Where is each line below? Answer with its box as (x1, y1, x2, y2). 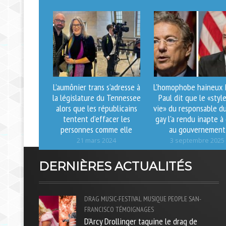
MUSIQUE (143, 194, 166, 203)
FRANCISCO (84, 204, 114, 214)
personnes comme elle (61, 123, 132, 135)
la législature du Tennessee (52, 91, 141, 103)
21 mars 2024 (77, 136, 116, 145)
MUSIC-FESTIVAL (101, 194, 142, 203)
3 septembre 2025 (170, 136, 224, 145)
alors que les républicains (55, 101, 137, 114)
